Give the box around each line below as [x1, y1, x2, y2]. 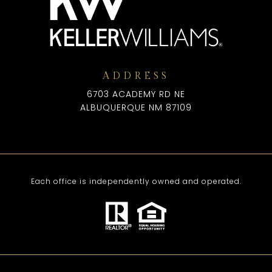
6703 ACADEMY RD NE [87, 87, 185, 100]
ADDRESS [103, 70, 169, 82]
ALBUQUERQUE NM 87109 [80, 101, 192, 114]
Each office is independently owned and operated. [30, 175, 242, 186]
